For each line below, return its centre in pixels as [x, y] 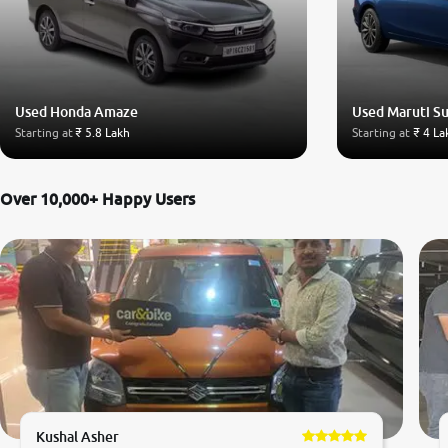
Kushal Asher [78, 436]
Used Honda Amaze [76, 111]
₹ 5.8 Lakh [103, 132]
